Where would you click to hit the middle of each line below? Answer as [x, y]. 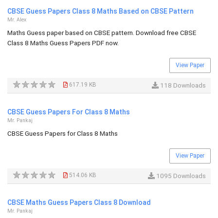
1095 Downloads [180, 176]
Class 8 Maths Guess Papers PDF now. [63, 43]
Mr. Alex [17, 20]
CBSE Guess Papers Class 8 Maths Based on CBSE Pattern [100, 11]
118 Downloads [182, 85]
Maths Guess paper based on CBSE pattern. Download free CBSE [102, 33]
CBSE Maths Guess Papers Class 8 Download [79, 202]
